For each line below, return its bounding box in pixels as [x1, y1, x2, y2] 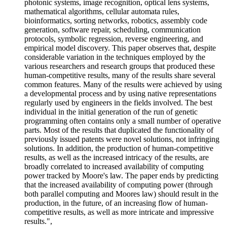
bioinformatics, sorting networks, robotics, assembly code [24, 16, 207, 25]
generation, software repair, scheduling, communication [24, 25, 201, 34]
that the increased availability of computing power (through [24, 180, 213, 190]
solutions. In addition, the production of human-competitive [24, 144, 213, 153]
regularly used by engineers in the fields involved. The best [24, 98, 212, 107]
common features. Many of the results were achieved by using [24, 80, 222, 89]
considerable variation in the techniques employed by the [24, 53, 205, 62]
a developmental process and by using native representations [24, 89, 216, 98]
